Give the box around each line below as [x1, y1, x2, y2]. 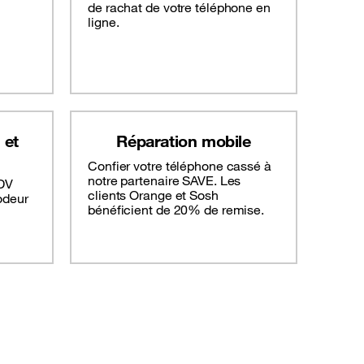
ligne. [88, 14, 119, 31]
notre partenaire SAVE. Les [88, 172, 241, 189]
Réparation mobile [116, 131, 251, 152]
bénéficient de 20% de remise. [88, 201, 265, 219]
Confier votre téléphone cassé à [88, 158, 271, 175]
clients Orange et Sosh [88, 187, 219, 204]
